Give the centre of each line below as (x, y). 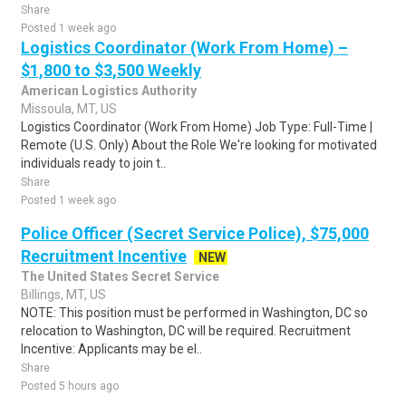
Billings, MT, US (63, 295)
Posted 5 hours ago (70, 386)
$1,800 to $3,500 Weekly (111, 70)
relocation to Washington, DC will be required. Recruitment (186, 331)
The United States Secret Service (120, 276)
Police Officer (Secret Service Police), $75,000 (195, 233)
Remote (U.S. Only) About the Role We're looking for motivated (199, 145)
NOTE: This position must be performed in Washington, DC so (194, 313)
